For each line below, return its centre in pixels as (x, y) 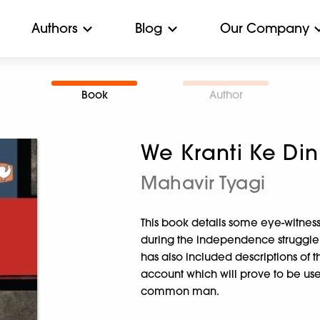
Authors (55, 28)
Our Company (265, 28)
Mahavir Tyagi (203, 182)
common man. (180, 291)
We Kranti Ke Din (230, 152)
